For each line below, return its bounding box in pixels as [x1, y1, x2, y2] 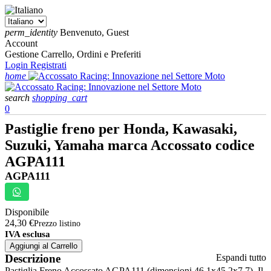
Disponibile [5, 207, 49, 217]
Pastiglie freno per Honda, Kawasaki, [5, 121, 237, 137]
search [5, 93, 30, 103]
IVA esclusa [5, 229, 50, 239]
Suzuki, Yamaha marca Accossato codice [5, 137, 255, 153]
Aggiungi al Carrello [10, 241, 77, 250]
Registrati [30, 60, 67, 70]
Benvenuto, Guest [60, 27, 129, 38]
